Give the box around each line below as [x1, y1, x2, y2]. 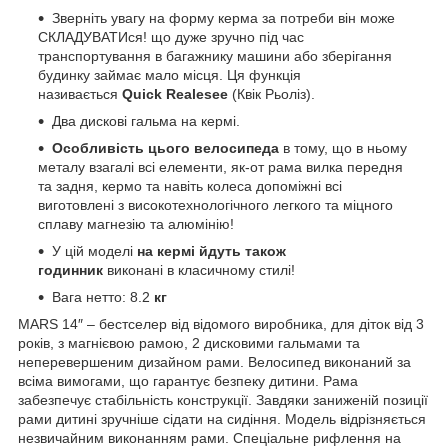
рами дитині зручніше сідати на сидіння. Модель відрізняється [18, 410, 426, 427]
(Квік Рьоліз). [232, 85, 315, 102]
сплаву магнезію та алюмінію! [38, 215, 234, 232]
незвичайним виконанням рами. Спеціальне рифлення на [18, 429, 401, 446]
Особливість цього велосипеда [52, 139, 279, 156]
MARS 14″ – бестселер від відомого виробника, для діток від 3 [18, 315, 424, 332]
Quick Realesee [122, 85, 232, 102]
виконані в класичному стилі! [103, 261, 295, 278]
